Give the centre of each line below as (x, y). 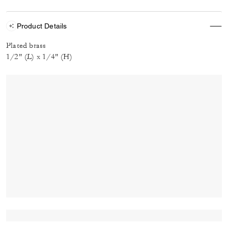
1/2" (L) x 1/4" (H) (39, 57)
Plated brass (26, 46)
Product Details (42, 26)
